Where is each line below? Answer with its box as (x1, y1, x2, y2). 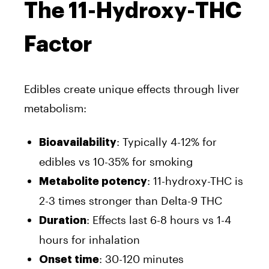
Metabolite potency (39, 175, 147, 187)
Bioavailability (39, 136, 116, 148)
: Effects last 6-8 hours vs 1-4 (86, 213, 231, 226)
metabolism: (24, 101, 86, 115)
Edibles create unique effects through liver (24, 82, 240, 95)
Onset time (39, 253, 99, 265)
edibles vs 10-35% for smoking (39, 154, 193, 168)
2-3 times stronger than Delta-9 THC (39, 193, 222, 207)
